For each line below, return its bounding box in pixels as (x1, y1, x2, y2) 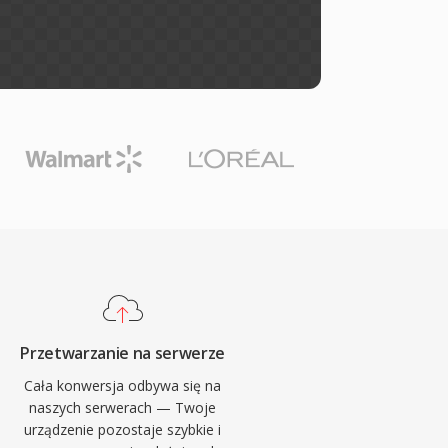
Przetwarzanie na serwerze (20, 342, 226, 364)
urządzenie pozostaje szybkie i (24, 420, 222, 439)
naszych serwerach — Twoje (29, 398, 217, 417)
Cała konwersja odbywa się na (24, 376, 222, 395)
